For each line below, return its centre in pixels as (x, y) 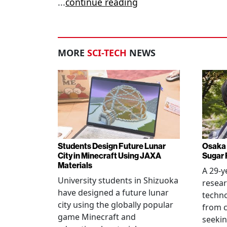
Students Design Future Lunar (112, 146)
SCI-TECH (107, 53)
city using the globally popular (116, 205)
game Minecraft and (97, 217)
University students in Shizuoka (118, 180)
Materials (75, 165)
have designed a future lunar (113, 193)
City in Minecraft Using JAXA (109, 156)
